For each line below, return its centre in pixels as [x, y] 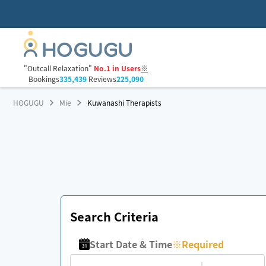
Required [203, 244]
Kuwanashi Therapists [124, 102]
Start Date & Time [131, 244]
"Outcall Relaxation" [58, 68]
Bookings [44, 79]
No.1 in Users [117, 68]
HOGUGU [28, 102]
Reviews [101, 79]
